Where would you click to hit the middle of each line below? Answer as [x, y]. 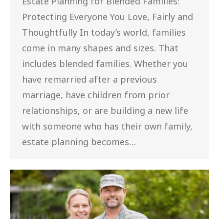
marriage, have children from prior [96, 95]
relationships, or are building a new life [105, 111]
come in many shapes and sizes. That [100, 48]
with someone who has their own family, [107, 126]
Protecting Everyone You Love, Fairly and [108, 17]
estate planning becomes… [79, 142]
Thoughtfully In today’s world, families [104, 33]
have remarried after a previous [89, 79]
